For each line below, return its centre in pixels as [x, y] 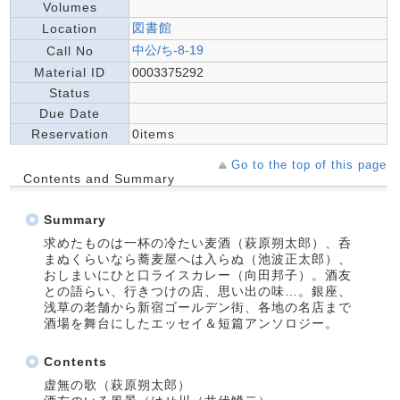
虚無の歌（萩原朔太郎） [117, 385]
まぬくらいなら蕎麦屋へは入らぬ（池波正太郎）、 [198, 259]
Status [70, 93]
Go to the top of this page [309, 165]
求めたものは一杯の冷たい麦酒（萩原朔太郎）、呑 [198, 243]
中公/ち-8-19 [168, 50]
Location [70, 29]
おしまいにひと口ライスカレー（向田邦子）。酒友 [198, 275]
